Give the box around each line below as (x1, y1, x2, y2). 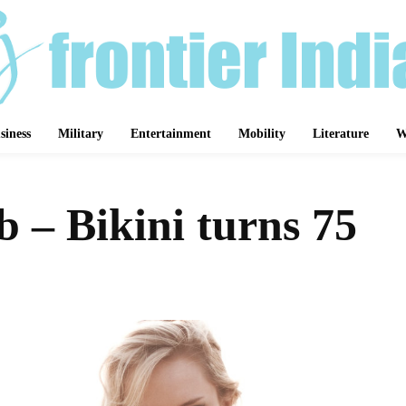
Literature (313, 127, 369, 140)
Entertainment (130, 127, 211, 140)
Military (58, 127, 103, 140)
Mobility (238, 127, 285, 140)
